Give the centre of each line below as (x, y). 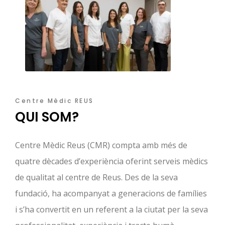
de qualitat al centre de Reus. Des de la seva (96, 178)
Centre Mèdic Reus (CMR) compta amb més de (101, 145)
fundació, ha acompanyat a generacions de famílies (111, 194)
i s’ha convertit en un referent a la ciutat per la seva (111, 210)
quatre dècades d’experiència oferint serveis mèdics (111, 161)
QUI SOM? (47, 117)
